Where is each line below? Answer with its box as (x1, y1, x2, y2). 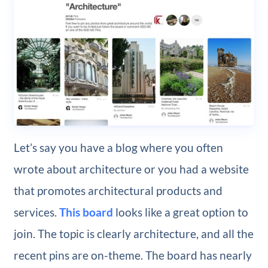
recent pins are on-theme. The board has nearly (13, 248, 252, 262)
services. (13, 205, 59, 219)
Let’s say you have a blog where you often (13, 140, 223, 154)
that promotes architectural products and (13, 183, 223, 197)
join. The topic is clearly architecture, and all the (13, 226, 254, 240)
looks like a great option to (112, 205, 248, 219)
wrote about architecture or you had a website (13, 162, 249, 176)
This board (59, 205, 113, 219)
